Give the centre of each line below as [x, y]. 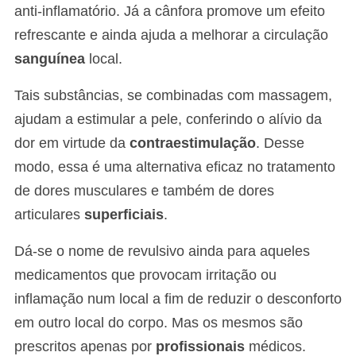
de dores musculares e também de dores [144, 191]
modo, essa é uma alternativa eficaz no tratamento [175, 167]
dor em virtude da [72, 143]
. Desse [280, 143]
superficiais [124, 215]
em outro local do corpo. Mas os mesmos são [159, 323]
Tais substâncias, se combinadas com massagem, [173, 96]
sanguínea [50, 59]
